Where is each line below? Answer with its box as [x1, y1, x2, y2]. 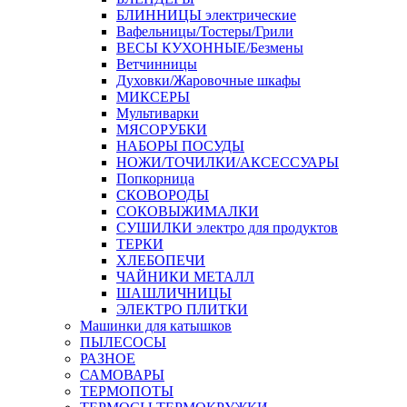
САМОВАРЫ [80, 367, 164, 382]
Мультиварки [116, 105, 199, 121]
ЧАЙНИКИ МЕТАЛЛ [116, 269, 254, 284]
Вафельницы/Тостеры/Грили [116, 24, 293, 39]
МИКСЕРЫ [116, 89, 190, 104]
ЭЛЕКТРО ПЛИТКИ [116, 302, 248, 317]
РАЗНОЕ [80, 351, 135, 366]
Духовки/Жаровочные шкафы [116, 73, 301, 88]
